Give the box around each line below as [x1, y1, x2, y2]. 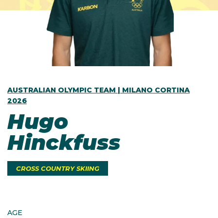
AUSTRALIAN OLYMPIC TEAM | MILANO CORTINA [7, 86, 190, 94]
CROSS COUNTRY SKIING [16, 164, 99, 172]
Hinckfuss [7, 129, 120, 155]
